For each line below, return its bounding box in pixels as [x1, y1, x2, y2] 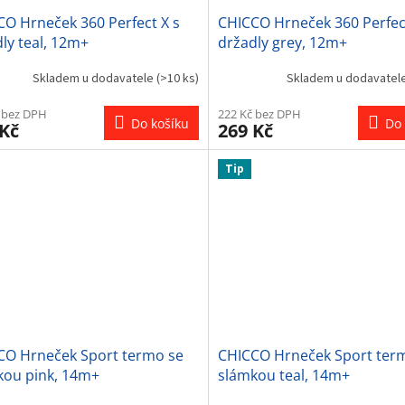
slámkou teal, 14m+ [217, 364, 350, 385]
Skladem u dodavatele [32, 70, 156, 89]
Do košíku [130, 114, 189, 132]
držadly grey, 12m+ [217, 32, 347, 52]
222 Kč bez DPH [217, 105, 301, 122]
